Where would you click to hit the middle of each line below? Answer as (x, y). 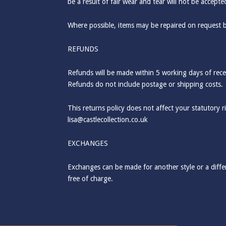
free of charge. (91, 179)
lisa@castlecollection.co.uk (108, 120)
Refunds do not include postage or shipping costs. (146, 84)
